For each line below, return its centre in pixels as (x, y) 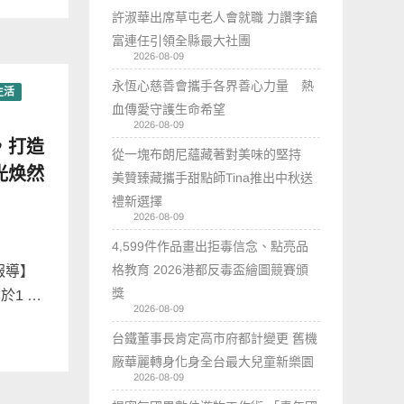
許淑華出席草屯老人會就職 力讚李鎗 (215, 17)
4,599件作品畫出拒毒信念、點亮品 (211, 246)
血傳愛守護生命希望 (169, 109)
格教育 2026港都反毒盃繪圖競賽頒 (211, 269)
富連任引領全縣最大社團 (182, 40)
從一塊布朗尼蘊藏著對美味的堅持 (213, 154)
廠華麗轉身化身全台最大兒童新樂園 (213, 361)
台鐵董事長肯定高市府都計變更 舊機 (215, 338)
